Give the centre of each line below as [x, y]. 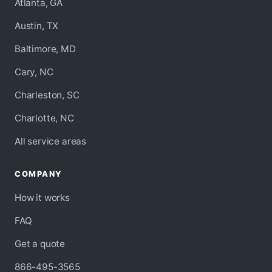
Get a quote [40, 244]
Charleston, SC [47, 95]
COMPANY [39, 174]
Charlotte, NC [44, 118]
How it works [42, 198]
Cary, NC [34, 72]
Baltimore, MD [45, 49]
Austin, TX [37, 26]
